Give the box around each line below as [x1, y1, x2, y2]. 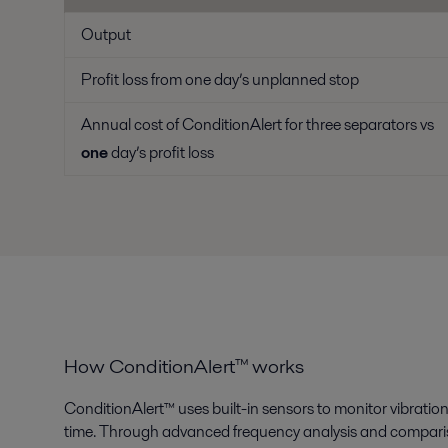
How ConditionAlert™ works [64, 352, 304, 380]
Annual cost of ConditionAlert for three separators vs [81, 113, 434, 136]
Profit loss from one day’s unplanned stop [81, 68, 359, 91]
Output [81, 23, 131, 46]
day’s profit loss [108, 141, 214, 164]
